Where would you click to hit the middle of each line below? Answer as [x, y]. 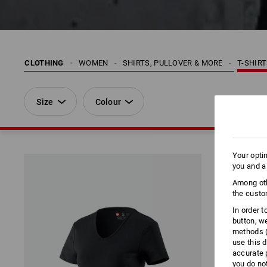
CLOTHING [44, 63]
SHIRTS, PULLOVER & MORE [173, 63]
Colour [108, 102]
